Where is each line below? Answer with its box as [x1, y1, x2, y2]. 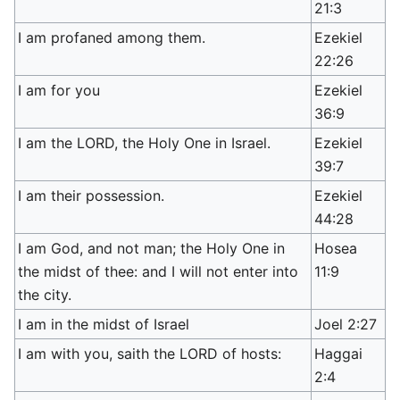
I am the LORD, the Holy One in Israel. [18, 134, 271, 152]
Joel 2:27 [314, 315, 378, 333]
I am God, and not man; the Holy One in [18, 239, 286, 257]
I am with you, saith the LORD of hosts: [18, 345, 282, 362]
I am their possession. [18, 187, 165, 204]
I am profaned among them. [18, 29, 206, 46]
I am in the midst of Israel [18, 315, 190, 333]
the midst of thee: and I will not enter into [18, 262, 299, 280]
